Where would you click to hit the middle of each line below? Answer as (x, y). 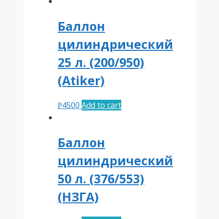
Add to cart (101, 105)
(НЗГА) (78, 197)
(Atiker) (81, 80)
